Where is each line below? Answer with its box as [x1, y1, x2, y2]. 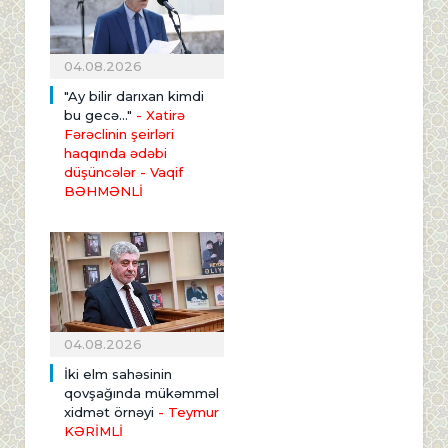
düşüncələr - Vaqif [64, 163, 183, 180]
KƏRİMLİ [64, 423, 123, 440]
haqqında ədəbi [64, 144, 167, 161]
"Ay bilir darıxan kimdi [64, 87, 204, 104]
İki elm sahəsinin [64, 366, 172, 383]
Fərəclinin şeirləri [64, 125, 174, 142]
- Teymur [154, 404, 219, 421]
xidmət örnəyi [64, 404, 154, 421]
